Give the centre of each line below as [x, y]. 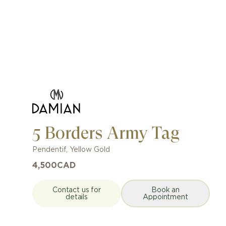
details [77, 197]
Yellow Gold [90, 150]
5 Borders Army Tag [106, 133]
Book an [165, 190]
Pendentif [49, 150]
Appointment [165, 197]
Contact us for [77, 190]
